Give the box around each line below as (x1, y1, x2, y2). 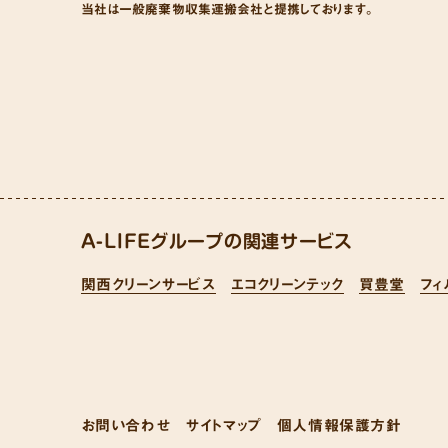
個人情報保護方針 (276, 418, 402, 434)
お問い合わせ (80, 418, 171, 434)
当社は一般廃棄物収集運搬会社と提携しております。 (80, 2, 376, 16)
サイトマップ (185, 418, 262, 434)
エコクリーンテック (230, 277, 345, 293)
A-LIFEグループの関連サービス (80, 232, 353, 251)
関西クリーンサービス (80, 277, 216, 293)
